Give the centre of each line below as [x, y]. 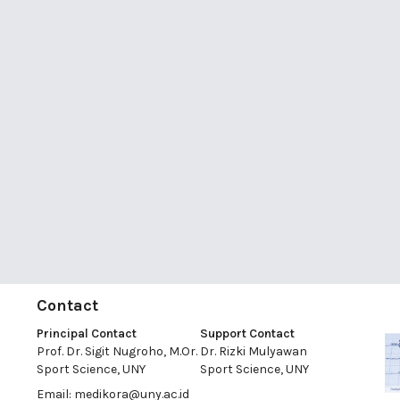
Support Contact [247, 334]
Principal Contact [86, 334]
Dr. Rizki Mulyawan [253, 352]
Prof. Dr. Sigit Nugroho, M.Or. [117, 352]
